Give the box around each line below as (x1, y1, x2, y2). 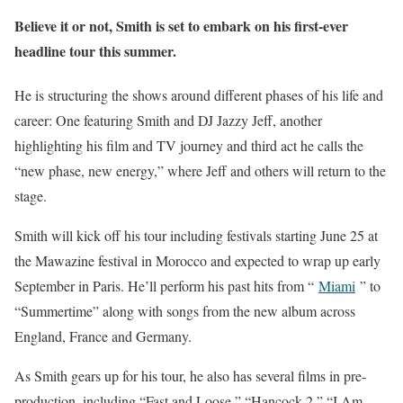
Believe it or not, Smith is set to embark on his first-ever (14, 14, 348, 36)
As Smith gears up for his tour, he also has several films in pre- (14, 366, 366, 386)
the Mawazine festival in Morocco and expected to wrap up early (14, 251, 381, 271)
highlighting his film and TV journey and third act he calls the (14, 136, 363, 156)
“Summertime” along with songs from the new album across (14, 301, 355, 321)
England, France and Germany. (14, 327, 192, 346)
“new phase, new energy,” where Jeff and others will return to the (14, 161, 386, 181)
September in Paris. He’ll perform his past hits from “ (14, 276, 318, 296)
